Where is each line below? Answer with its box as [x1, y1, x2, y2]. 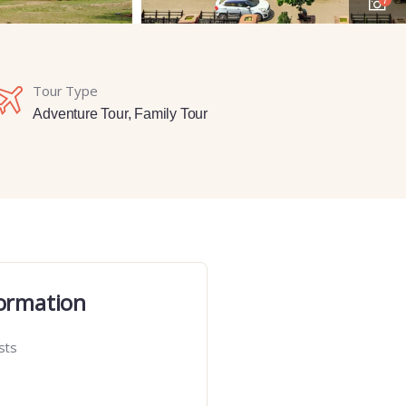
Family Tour [134, 105, 208, 121]
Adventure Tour [33, 105, 128, 121]
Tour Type [33, 81, 98, 100]
